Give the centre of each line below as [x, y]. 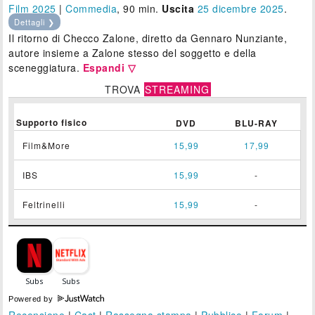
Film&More [47, 145]
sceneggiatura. [46, 67]
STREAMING [177, 89]
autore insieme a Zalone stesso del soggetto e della [133, 52]
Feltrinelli [44, 204]
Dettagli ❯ [35, 21]
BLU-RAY [257, 123]
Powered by [32, 298]
